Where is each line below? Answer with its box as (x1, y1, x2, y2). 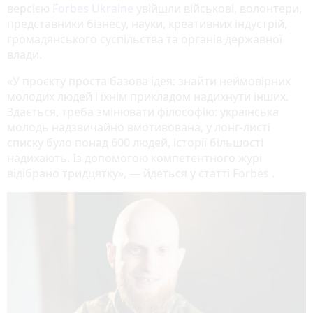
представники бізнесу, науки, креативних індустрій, (7, 15, 287, 31)
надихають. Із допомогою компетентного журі (7, 150, 262, 166)
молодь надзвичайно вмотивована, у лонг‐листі (7, 119, 270, 135)
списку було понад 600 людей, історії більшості (7, 134, 263, 150)
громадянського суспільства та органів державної (7, 31, 282, 47)
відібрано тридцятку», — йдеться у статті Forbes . (7, 165, 275, 181)
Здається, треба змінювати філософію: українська (7, 103, 279, 119)
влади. (7, 46, 42, 62)
